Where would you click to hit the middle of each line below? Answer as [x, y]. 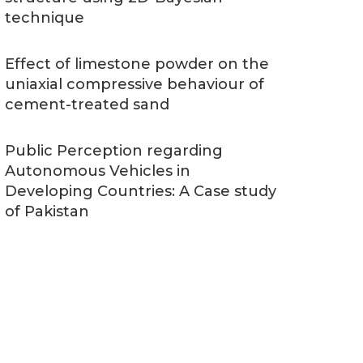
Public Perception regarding [114, 151]
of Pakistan [47, 211]
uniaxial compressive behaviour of [135, 84]
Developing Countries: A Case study [141, 191]
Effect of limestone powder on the [137, 64]
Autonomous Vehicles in [98, 171]
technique [45, 18]
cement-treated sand [87, 105]
